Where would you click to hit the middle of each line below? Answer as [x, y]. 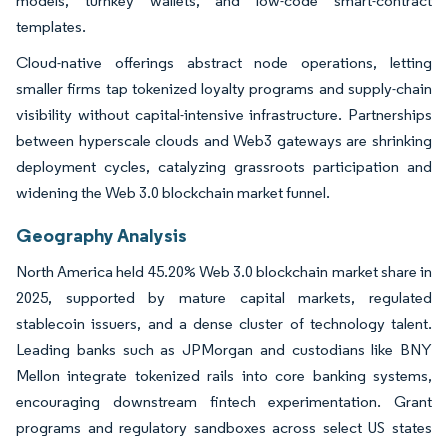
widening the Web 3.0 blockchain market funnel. [173, 192]
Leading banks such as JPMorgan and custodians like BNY [224, 349]
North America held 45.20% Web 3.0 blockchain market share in [224, 271]
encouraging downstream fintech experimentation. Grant [224, 401]
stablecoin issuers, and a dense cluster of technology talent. [224, 323]
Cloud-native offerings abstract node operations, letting [224, 62]
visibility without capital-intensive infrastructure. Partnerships [224, 114]
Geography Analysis [101, 234]
